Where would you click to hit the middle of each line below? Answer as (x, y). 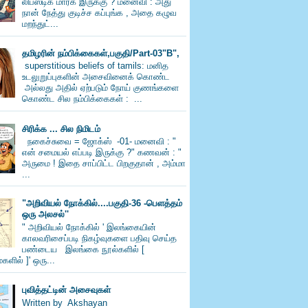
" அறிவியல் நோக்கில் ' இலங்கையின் (89, 227)
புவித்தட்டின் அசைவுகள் (67, 290)
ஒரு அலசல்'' (46, 214)
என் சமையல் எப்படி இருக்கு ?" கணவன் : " (102, 153)
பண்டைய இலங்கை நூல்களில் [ (84, 249)
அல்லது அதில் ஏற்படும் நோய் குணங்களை (101, 88)
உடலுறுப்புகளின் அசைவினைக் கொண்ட (96, 77)
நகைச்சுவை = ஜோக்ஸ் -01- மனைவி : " (99, 142)
